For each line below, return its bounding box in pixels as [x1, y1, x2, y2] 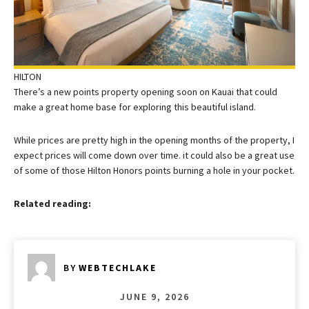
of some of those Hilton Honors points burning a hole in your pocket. [14, 163, 295, 177]
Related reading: [14, 197, 91, 210]
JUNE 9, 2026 [119, 290, 190, 303]
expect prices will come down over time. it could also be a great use [14, 148, 295, 161]
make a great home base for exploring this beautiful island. [14, 100, 256, 113]
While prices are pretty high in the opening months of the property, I [14, 133, 295, 146]
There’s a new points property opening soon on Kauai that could [14, 85, 277, 98]
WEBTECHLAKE [79, 261, 157, 274]
